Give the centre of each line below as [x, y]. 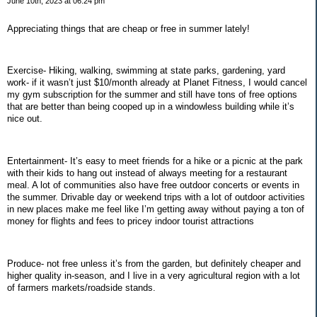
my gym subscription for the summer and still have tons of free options [152, 95]
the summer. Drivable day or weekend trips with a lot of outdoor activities [156, 197]
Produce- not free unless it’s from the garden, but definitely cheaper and [154, 263]
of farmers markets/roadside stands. [81, 287]
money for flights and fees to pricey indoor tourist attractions [131, 221]
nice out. [25, 119]
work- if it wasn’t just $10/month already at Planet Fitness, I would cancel [157, 83]
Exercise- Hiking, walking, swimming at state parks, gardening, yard [146, 71]
